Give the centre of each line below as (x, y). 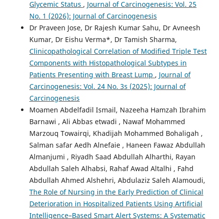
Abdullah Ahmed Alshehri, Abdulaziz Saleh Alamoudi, (117, 180)
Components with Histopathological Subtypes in (108, 63)
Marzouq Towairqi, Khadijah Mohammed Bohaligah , (116, 133)
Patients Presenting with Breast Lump (92, 74)
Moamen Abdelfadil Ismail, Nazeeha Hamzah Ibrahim (117, 109)
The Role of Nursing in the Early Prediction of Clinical (116, 192)
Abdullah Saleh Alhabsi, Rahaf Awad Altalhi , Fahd (111, 168)
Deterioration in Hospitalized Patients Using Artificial (116, 203)
